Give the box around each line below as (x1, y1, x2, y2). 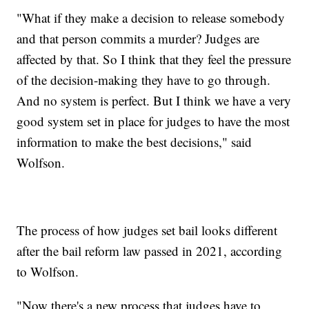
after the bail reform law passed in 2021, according (17, 242, 283, 260)
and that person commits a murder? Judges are (17, 30, 260, 48)
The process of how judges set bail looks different (17, 221, 278, 239)
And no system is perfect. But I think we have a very (17, 92, 292, 110)
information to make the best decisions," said (17, 133, 252, 151)
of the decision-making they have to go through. (17, 71, 271, 89)
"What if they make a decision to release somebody (17, 9, 286, 27)
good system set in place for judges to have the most (17, 112, 290, 130)
